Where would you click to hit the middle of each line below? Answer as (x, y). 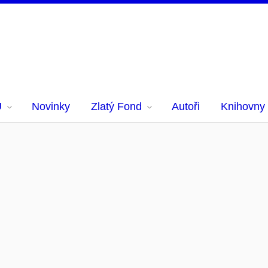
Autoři (186, 106)
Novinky (51, 106)
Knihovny (243, 106)
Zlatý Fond (116, 106)
